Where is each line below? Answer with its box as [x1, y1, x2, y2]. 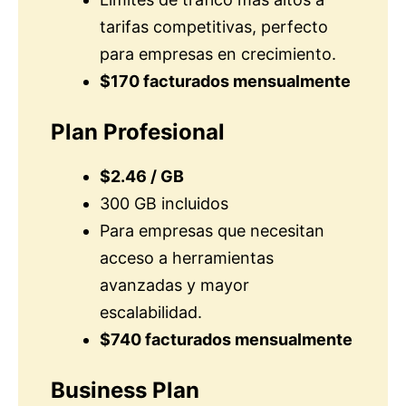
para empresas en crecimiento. [100, 43, 336, 63]
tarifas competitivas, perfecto [100, 16, 328, 36]
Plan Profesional [51, 118, 225, 145]
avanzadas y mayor [100, 275, 249, 295]
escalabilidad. [100, 302, 202, 322]
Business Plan [51, 376, 199, 403]
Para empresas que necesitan [100, 220, 324, 240]
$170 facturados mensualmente [100, 71, 351, 91]
